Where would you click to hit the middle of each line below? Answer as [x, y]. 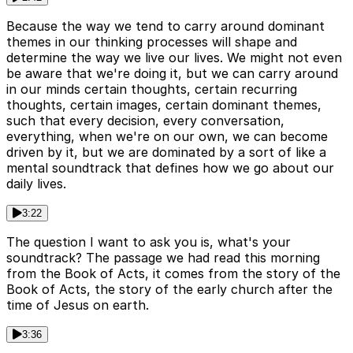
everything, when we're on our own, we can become [167, 137]
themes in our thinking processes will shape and [152, 42]
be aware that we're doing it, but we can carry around [172, 74]
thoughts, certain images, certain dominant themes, [164, 105]
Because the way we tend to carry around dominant [165, 26]
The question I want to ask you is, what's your [149, 242]
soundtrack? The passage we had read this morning [163, 258]
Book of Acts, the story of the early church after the [169, 290]
